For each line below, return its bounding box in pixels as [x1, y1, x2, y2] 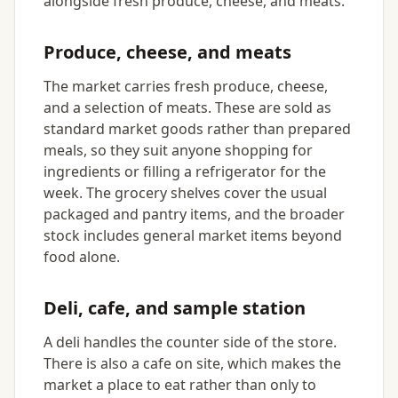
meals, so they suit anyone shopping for [44, 140, 313, 160]
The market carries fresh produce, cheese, [44, 76, 328, 96]
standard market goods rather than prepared [44, 119, 351, 139]
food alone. [44, 247, 120, 267]
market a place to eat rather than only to [44, 375, 316, 394]
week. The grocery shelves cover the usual [44, 183, 327, 203]
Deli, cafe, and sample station [44, 296, 306, 320]
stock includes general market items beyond [44, 226, 342, 245]
